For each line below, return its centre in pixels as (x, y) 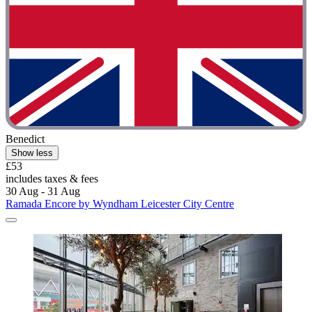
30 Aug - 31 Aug (43, 191)
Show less (32, 153)
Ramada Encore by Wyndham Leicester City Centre (120, 203)
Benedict (25, 139)
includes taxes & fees (52, 178)
